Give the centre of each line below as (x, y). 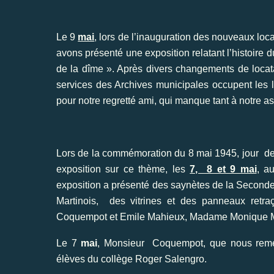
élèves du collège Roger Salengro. (131, 259)
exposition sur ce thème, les (123, 169)
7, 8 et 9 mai (223, 169)
